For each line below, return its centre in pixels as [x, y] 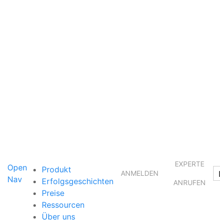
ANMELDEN [140, 173]
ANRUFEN [190, 182]
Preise [53, 193]
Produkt [56, 169]
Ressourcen [63, 205]
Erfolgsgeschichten [78, 181]
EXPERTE [190, 164]
